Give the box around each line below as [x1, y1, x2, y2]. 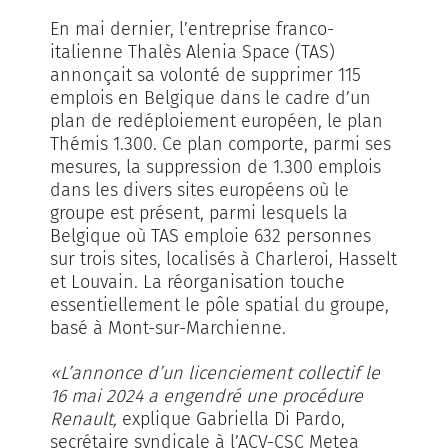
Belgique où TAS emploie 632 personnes [50, 224, 371, 247]
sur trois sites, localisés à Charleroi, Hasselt [50, 247, 397, 270]
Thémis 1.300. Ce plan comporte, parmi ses [50, 132, 391, 155]
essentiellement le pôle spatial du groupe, [50, 293, 389, 316]
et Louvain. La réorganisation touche [50, 270, 345, 293]
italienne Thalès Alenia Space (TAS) [50, 40, 335, 63]
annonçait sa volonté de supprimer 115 [50, 63, 361, 86]
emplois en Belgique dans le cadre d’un [50, 86, 371, 109]
